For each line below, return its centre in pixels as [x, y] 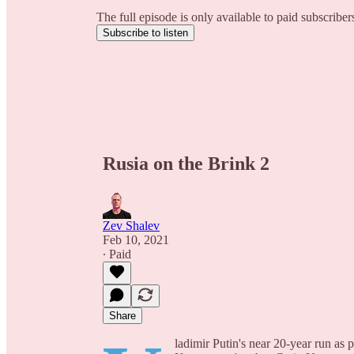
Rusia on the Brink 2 [186, 163]
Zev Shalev [131, 225]
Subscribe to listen [145, 33]
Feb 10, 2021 [136, 239]
